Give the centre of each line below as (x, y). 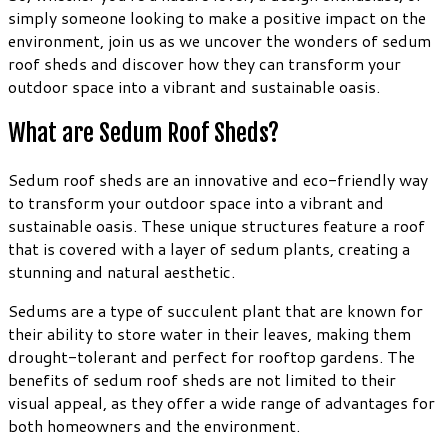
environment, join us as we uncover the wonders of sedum (219, 40)
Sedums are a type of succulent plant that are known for (215, 310)
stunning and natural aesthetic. (121, 271)
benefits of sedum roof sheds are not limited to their (202, 379)
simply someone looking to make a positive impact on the (217, 17)
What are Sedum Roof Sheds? (143, 132)
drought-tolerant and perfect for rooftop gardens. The (211, 356)
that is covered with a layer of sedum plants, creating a (209, 248)
